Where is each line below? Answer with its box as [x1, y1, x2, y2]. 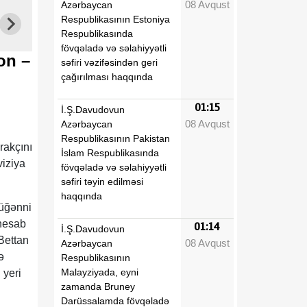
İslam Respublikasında [61, 147, 159, 158]
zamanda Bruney [61, 280, 135, 292]
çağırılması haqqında [61, 71, 153, 82]
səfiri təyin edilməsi [61, 175, 143, 187]
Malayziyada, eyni [61, 266, 138, 278]
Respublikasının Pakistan [61, 132, 170, 144]
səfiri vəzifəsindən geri [61, 56, 158, 68]
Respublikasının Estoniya [61, 13, 170, 25]
